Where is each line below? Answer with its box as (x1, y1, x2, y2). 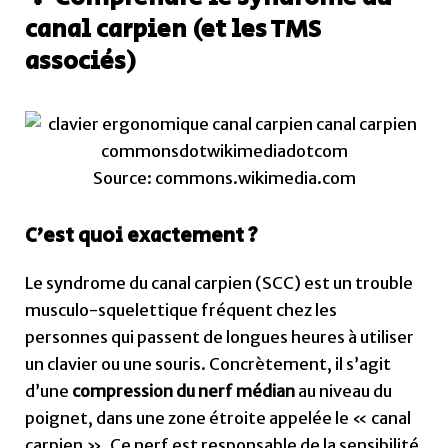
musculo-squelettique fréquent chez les (25, 300, 338, 321)
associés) (25, 42, 137, 80)
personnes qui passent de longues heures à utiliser (25, 327, 415, 348)
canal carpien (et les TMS (25, 10, 322, 48)
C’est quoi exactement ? (25, 222, 259, 252)
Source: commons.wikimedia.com (92, 167, 356, 188)
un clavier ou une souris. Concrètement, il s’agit (25, 354, 392, 375)
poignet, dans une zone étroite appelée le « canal (25, 408, 412, 429)
